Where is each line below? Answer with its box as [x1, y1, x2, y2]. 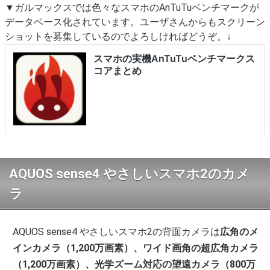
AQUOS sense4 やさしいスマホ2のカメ [9, 166, 250, 182]
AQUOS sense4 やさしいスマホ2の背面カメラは [13, 226, 221, 238]
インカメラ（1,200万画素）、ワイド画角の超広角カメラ [13, 242, 259, 254]
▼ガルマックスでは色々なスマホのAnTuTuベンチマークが [5, 2, 259, 14]
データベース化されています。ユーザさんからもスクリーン [5, 16, 265, 28]
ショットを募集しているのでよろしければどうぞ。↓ [5, 31, 231, 43]
